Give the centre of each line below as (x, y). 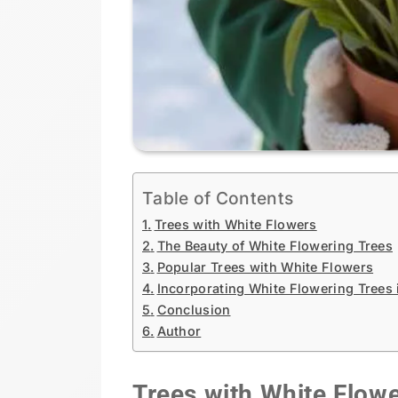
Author (179, 330)
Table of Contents (218, 198)
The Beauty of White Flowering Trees (275, 245)
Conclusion (194, 309)
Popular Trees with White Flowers (265, 267)
